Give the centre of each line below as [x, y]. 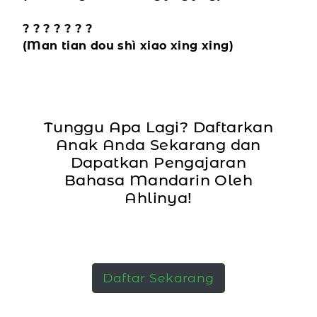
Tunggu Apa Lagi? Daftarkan [158, 127]
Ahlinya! [158, 198]
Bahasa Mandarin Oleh [158, 180]
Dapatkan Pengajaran [158, 163]
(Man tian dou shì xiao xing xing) [128, 46]
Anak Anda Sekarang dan [158, 145]
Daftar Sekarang [158, 278]
